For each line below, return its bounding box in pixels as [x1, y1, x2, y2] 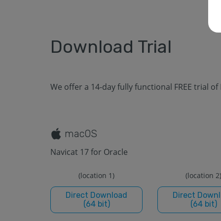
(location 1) [78, 170, 114, 180]
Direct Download [66, 190, 127, 200]
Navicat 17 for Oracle [50, 146, 128, 157]
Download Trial [50, 36, 172, 57]
